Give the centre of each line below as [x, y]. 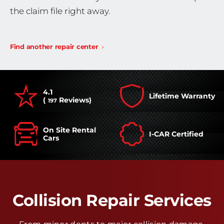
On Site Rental [69, 130]
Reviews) [74, 100]
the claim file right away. [60, 11]
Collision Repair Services [112, 200]
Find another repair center [54, 46]
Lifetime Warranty [182, 96]
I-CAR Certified [176, 134]
